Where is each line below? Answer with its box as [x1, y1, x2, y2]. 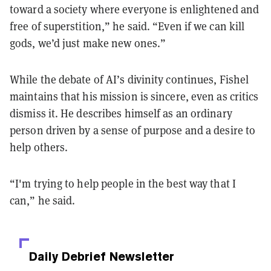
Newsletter [106, 249, 174, 264]
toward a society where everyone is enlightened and [10, 2, 260, 16]
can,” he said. [10, 193, 76, 207]
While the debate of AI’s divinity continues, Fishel [10, 72, 249, 87]
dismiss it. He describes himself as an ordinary [10, 106, 232, 120]
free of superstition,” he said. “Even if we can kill [10, 19, 245, 33]
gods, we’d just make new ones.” [10, 36, 166, 50]
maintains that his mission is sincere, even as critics [10, 89, 259, 103]
